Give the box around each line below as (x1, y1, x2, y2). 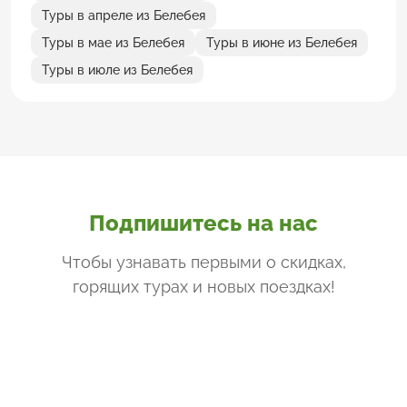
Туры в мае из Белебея (42, 35, 184, 50)
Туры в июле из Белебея (42, 62, 193, 77)
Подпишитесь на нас (89, 209, 318, 236)
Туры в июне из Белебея (206, 35, 357, 50)
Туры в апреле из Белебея (42, 7, 205, 23)
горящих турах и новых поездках (72, 276, 331, 296)
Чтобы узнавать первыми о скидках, (61, 252, 346, 272)
